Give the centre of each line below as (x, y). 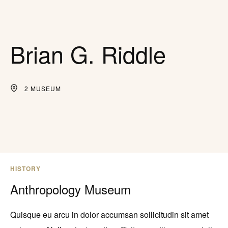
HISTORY (25, 168)
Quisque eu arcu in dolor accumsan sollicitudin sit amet (109, 215)
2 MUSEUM (43, 88)
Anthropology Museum (70, 189)
